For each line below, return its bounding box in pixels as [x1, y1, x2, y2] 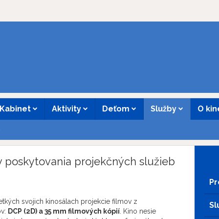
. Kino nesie [120, 207, 156, 215]
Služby [151, 104, 178, 113]
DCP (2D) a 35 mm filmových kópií [8, 207, 120, 215]
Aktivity [52, 104, 83, 113]
